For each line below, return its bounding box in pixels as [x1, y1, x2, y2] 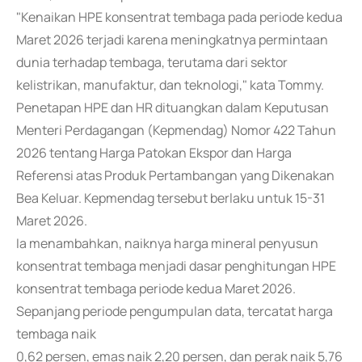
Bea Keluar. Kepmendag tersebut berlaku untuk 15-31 [16, 189, 325, 207]
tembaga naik [16, 325, 96, 343]
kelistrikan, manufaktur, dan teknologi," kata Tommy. [16, 76, 324, 94]
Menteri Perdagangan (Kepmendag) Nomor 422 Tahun [16, 121, 336, 139]
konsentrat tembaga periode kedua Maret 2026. [16, 280, 296, 297]
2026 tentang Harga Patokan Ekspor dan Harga [16, 144, 292, 162]
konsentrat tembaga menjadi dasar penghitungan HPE [16, 257, 336, 275]
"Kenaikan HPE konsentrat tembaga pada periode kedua [16, 8, 343, 26]
